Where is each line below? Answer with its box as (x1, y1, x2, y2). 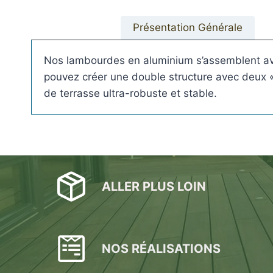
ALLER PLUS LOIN (102, 179, 206, 194)
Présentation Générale (132, 21, 243, 34)
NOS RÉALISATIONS (102, 241, 221, 257)
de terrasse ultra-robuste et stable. (44, 87, 217, 100)
